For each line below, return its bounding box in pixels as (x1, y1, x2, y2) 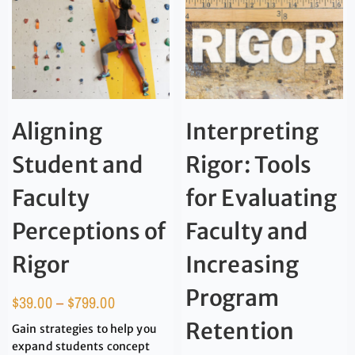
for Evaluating (185, 183, 338, 212)
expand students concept (12, 338, 151, 353)
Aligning (12, 116, 102, 146)
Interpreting (185, 116, 319, 146)
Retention (185, 316, 294, 345)
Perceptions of (12, 216, 166, 246)
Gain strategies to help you (12, 321, 157, 336)
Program (185, 283, 279, 312)
